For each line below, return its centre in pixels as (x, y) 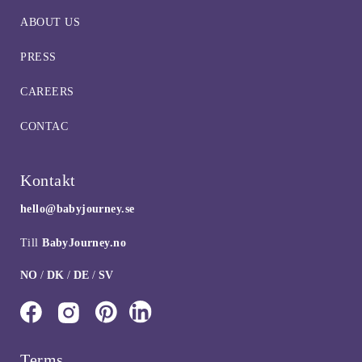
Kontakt (48, 180)
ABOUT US (51, 22)
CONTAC (44, 126)
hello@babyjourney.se (78, 208)
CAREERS (47, 91)
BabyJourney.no (84, 242)
